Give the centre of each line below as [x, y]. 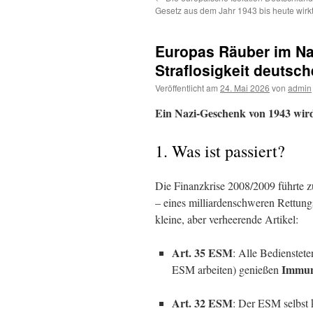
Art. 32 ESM [202, 303]
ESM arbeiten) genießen [227, 269]
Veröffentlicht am [187, 88]
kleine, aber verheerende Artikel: [227, 219]
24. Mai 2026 [245, 88]
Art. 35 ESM [202, 253]
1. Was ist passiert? [220, 151]
